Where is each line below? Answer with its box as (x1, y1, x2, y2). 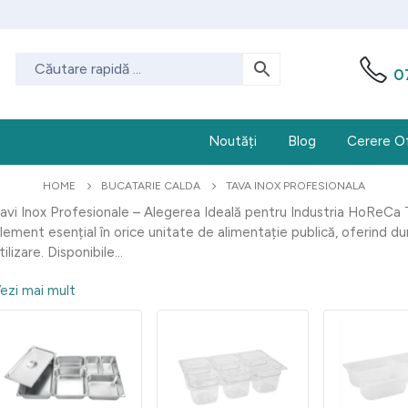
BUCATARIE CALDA (101, 179, 200, 192)
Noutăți (209, 133, 257, 149)
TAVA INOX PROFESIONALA (226, 179, 365, 192)
